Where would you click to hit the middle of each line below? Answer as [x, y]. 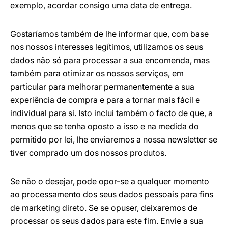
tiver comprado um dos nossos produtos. [88, 153]
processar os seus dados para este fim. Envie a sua [107, 221]
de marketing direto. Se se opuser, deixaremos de [104, 208]
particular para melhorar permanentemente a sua [102, 87]
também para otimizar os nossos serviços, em [97, 73]
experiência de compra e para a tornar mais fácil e [105, 100]
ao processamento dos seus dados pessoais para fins [112, 194]
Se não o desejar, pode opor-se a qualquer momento [110, 181]
